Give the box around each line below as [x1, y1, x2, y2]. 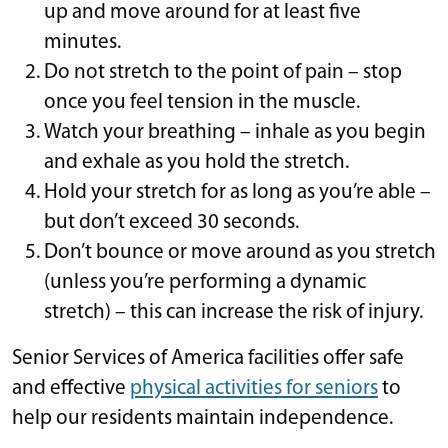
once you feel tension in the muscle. [44, 91, 360, 113]
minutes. [44, 31, 121, 53]
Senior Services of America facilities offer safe [12, 347, 404, 369]
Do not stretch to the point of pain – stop [44, 61, 402, 83]
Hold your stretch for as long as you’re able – [44, 181, 431, 203]
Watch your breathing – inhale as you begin [44, 121, 426, 143]
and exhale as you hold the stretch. [44, 151, 349, 173]
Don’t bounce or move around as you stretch [44, 241, 436, 263]
